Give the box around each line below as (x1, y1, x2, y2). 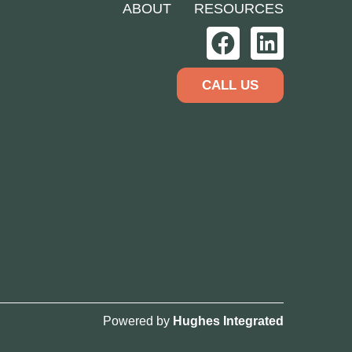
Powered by (102, 314, 173, 328)
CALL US (201, 77, 258, 93)
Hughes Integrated (172, 314, 284, 328)
